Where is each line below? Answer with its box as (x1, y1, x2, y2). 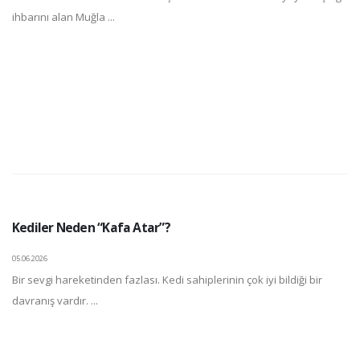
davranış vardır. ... (12, 293, 98, 308)
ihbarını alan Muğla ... (12, 10, 115, 24)
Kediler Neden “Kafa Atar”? (12, 219, 170, 236)
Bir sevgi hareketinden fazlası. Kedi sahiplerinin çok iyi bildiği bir (12, 272, 322, 287)
